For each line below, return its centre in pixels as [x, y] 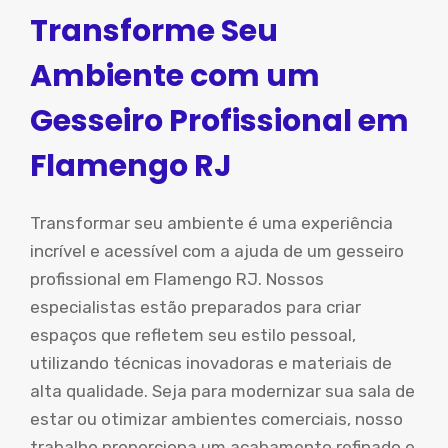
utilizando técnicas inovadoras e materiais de [211, 363]
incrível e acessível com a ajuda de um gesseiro [217, 251]
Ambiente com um [175, 76]
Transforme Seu [154, 31]
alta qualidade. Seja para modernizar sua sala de [222, 391]
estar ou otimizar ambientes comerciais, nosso [216, 419]
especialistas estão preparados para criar [195, 307]
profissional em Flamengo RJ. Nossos [177, 279]
